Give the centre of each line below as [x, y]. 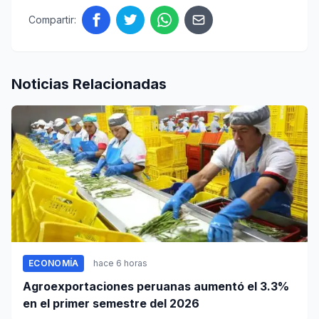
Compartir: [52, 20]
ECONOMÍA [54, 263]
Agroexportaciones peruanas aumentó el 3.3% [156, 287]
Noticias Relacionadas [89, 84]
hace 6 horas [121, 263]
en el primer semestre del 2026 [111, 304]
